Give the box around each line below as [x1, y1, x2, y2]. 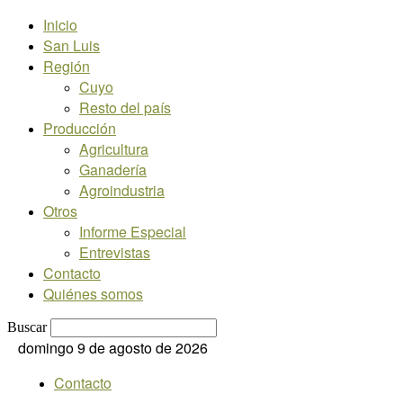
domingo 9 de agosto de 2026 [18, 337, 208, 358]
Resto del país [79, 97, 171, 118]
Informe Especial [79, 221, 186, 242]
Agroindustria [79, 180, 165, 201]
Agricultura [79, 139, 148, 159]
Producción [43, 118, 116, 139]
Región [43, 56, 90, 76]
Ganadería [79, 159, 147, 180]
